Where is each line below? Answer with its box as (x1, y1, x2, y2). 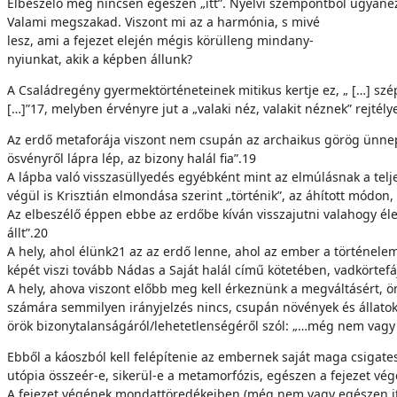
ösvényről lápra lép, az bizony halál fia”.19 (7, 150, 256, 167)
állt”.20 (7, 224, 48, 241)
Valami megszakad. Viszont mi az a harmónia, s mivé (7, 13, 320, 30)
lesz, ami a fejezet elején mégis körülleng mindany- (7, 32, 314, 49)
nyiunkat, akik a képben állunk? (7, 51, 192, 67)
